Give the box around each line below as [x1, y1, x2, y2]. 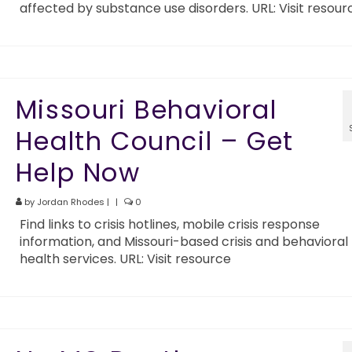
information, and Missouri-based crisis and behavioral [19, 233, 348, 251]
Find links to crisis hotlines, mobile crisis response [19, 215, 320, 233]
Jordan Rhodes [36, 196, 104, 208]
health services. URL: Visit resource [19, 250, 231, 268]
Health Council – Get [15, 123, 294, 159]
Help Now [15, 155, 141, 190]
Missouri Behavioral [15, 92, 277, 127]
